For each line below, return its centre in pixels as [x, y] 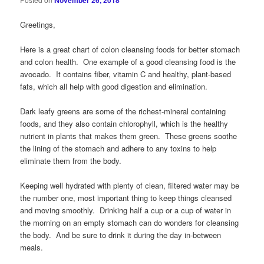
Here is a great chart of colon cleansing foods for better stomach [130, 49]
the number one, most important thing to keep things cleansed [126, 197]
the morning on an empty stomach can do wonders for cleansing [130, 222]
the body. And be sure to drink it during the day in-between [121, 235]
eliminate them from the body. [71, 160]
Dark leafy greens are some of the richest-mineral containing [123, 111]
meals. [32, 247]
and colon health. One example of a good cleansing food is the [128, 61]
